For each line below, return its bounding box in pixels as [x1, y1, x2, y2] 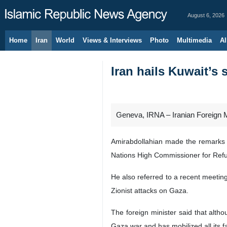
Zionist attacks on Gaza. [111, 186, 188, 195]
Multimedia [177, 36, 212, 44]
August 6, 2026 [187, 12, 224, 18]
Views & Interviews [83, 36, 142, 44]
